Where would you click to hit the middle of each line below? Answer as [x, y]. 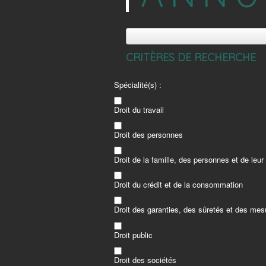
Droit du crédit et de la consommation [178, 185]
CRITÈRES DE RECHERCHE [191, 57]
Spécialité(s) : [138, 85]
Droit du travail [139, 110]
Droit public [133, 235]
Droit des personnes [148, 135]
